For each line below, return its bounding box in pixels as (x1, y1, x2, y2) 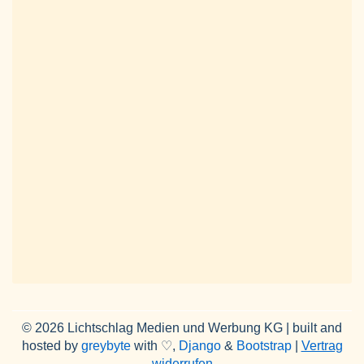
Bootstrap (236, 339, 292, 353)
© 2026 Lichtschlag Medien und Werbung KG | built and (22, 321, 342, 336)
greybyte (80, 339, 131, 353)
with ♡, (130, 339, 179, 353)
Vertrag (301, 339, 343, 353)
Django (178, 339, 221, 353)
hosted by (21, 339, 81, 353)
